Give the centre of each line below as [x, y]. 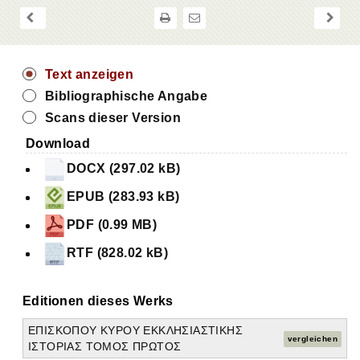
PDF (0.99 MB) [112, 225]
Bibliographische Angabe [127, 96]
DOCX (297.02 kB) [124, 169]
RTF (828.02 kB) [117, 253]
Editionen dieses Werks [98, 301]
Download [58, 144]
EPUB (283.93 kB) [123, 197]
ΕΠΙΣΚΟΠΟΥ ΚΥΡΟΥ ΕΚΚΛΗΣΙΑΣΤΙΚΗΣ [135, 331]
